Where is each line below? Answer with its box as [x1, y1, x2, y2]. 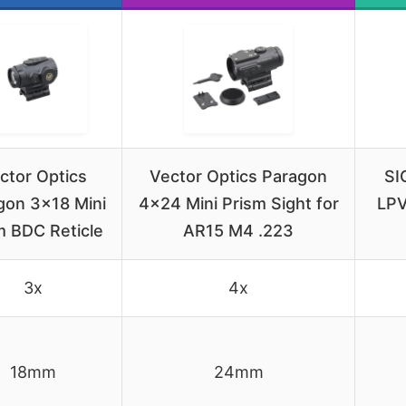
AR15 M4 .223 [183, 220, 294, 240]
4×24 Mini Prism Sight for [138, 193, 339, 213]
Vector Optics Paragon [150, 166, 327, 186]
